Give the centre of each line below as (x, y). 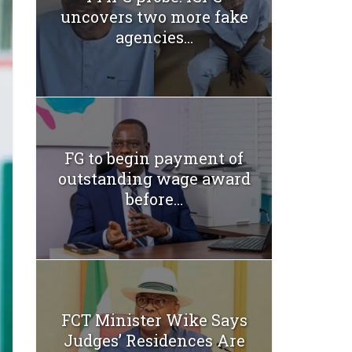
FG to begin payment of (154, 158)
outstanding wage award (154, 178)
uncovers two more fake (154, 16)
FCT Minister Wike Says (154, 320)
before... (154, 198)
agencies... (154, 37)
